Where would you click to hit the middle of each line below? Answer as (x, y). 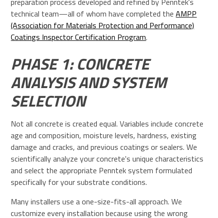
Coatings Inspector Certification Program (79, 37)
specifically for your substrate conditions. (79, 182)
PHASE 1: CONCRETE (80, 64)
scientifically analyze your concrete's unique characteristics (107, 159)
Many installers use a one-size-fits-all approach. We (97, 202)
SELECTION (48, 101)
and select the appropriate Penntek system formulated (102, 171)
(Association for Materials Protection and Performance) (103, 26)
